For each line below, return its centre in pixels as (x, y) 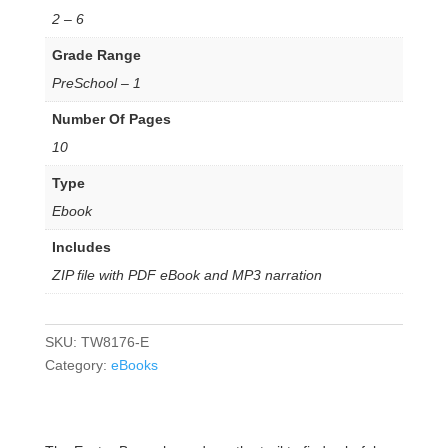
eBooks (134, 365)
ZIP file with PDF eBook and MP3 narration (186, 275)
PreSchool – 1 (96, 83)
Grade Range (96, 55)
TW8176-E (114, 342)
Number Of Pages (111, 119)
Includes (81, 247)
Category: (77, 365)
